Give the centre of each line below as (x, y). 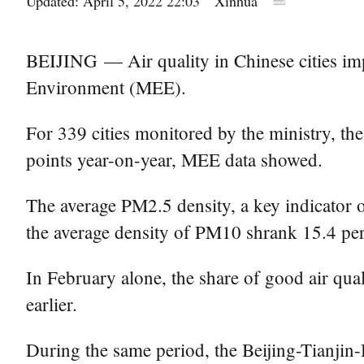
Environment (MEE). (106, 87)
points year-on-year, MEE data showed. (174, 159)
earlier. (52, 304)
